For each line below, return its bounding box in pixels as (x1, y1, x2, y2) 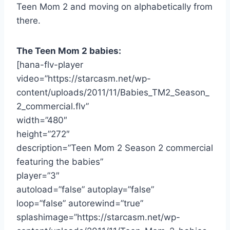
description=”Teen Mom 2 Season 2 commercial (16, 142, 213, 153)
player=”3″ (16, 170, 60, 181)
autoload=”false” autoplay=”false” (16, 184, 154, 195)
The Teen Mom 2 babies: (16, 45, 121, 56)
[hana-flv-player (16, 59, 83, 70)
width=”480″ (16, 114, 67, 125)
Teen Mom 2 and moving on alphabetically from (16, 1, 213, 12)
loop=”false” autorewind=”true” (16, 198, 143, 208)
